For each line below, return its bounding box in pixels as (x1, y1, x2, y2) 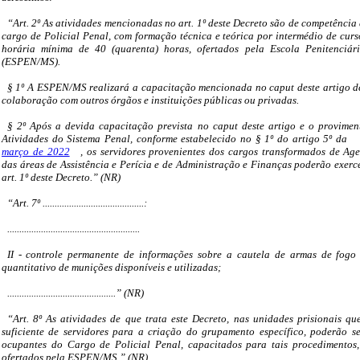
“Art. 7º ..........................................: (6, 197, 147, 210)
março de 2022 (2, 145, 70, 158)
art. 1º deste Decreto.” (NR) (2, 171, 121, 184)
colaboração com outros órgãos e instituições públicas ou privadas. (2, 94, 299, 107)
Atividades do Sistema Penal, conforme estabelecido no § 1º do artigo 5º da (2, 133, 351, 145)
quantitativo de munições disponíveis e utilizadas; (2, 261, 221, 274)
